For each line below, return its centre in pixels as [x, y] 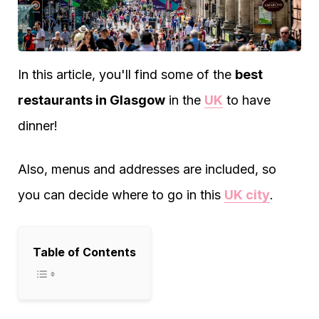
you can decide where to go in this [121, 195]
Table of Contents [84, 252]
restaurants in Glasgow [91, 100]
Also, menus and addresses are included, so [147, 169]
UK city [247, 195]
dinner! [38, 126]
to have [247, 100]
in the [185, 100]
